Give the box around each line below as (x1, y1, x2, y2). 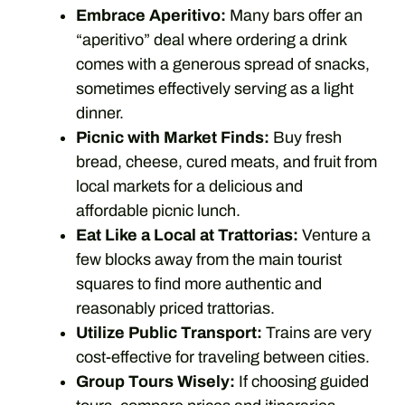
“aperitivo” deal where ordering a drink (76, 31, 346, 49)
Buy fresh (269, 128, 342, 146)
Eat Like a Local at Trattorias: (76, 226, 298, 244)
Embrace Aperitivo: (76, 6, 226, 24)
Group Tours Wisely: (76, 372, 235, 391)
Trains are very (262, 324, 372, 342)
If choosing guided (235, 372, 369, 391)
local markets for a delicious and (76, 177, 303, 195)
